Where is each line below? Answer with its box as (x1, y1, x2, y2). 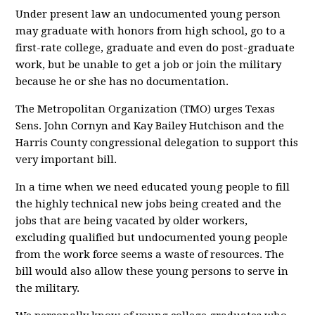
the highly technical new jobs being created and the (15, 198, 282, 210)
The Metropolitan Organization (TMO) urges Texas (15, 103, 276, 115)
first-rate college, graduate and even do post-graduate (15, 41, 295, 54)
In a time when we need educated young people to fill (15, 181, 290, 193)
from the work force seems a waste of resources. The (15, 248, 285, 261)
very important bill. (15, 153, 117, 166)
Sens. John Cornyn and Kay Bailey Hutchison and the (15, 120, 285, 132)
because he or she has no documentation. (15, 75, 229, 88)
